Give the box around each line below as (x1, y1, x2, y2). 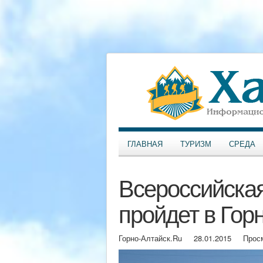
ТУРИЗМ (180, 138, 211, 149)
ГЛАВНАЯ (127, 138, 163, 149)
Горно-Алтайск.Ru (119, 232, 182, 244)
